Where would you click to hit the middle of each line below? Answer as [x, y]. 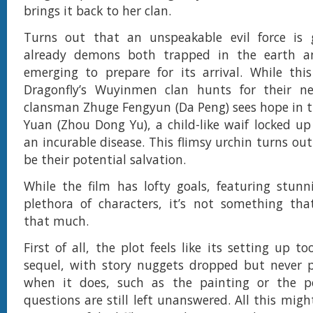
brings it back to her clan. [97, 10]
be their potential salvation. [105, 159]
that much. [56, 221]
